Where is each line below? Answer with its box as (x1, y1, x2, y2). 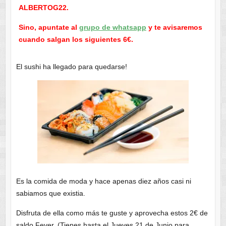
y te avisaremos (146, 23, 202, 32)
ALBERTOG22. (18, 4, 69, 12)
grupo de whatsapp (79, 23, 146, 32)
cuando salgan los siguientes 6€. (18, 35, 133, 44)
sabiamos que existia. (16, 189, 85, 197)
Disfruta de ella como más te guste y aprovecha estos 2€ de (16, 208, 208, 217)
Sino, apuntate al (18, 23, 79, 32)
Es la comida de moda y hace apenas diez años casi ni (16, 177, 191, 185)
